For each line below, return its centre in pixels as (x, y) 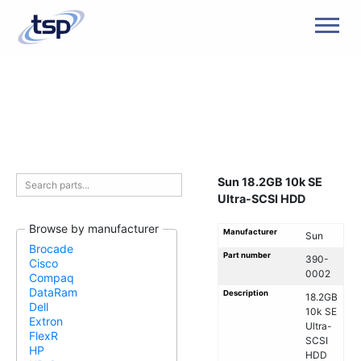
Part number (247, 255)
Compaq (52, 278)
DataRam (53, 293)
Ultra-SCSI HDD (261, 199)
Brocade (51, 249)
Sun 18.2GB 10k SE (270, 182)
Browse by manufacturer (94, 229)
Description (246, 293)
